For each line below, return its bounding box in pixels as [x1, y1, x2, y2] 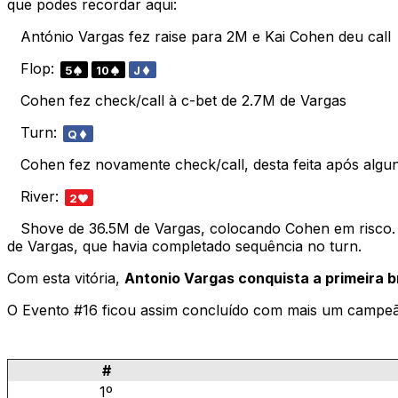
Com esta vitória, [7, 268, 124, 287]
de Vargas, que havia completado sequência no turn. [7, 236, 362, 255]
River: [7, 187, 63, 205]
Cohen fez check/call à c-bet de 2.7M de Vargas [7, 91, 346, 109]
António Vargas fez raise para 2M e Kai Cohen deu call [7, 27, 391, 45]
